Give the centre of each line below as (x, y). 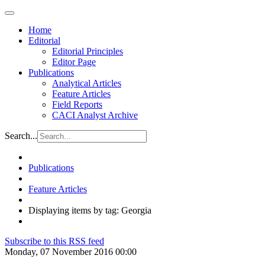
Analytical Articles (87, 83)
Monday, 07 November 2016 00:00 (71, 252)
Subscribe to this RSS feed (54, 241)
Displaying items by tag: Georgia (90, 210)
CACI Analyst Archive (95, 115)
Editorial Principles (88, 51)
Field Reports (77, 104)
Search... (21, 136)
